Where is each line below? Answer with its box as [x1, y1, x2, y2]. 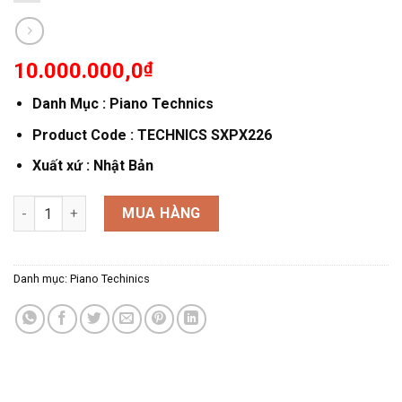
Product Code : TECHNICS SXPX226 [31, 126, 272, 144]
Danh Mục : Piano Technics [31, 95, 214, 112]
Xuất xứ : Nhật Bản [31, 157, 153, 175]
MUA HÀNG [122, 204, 201, 222]
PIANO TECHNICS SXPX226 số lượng [13, 197, 236, 214]
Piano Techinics [70, 271, 150, 285]
